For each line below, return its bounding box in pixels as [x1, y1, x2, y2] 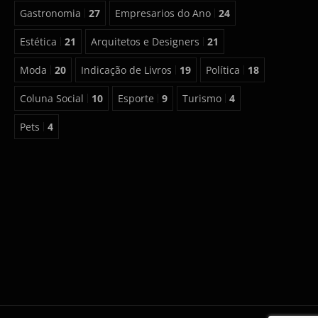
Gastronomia [19, 6, 81, 21]
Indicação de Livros [80, 63, 172, 77]
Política [205, 63, 240, 77]
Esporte [117, 92, 154, 106]
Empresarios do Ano [114, 6, 211, 21]
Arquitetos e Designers [90, 35, 199, 49]
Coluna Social [19, 92, 84, 106]
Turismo [182, 92, 221, 106]
